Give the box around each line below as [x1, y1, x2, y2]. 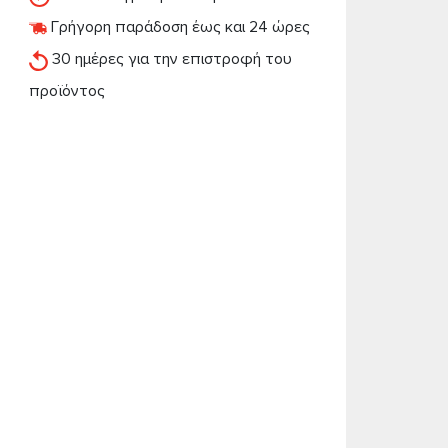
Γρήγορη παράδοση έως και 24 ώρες [46, 17, 310, 37]
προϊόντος [28, 81, 105, 101]
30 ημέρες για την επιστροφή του [47, 49, 292, 69]
